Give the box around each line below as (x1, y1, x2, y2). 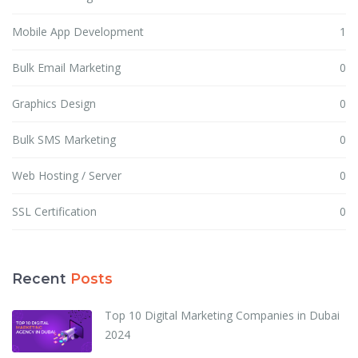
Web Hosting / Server (12, 168, 121, 184)
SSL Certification (12, 204, 97, 220)
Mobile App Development (12, 24, 144, 40)
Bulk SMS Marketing (12, 132, 116, 148)
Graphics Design (12, 96, 96, 112)
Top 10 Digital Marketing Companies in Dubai (105, 308, 340, 324)
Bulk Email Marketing (12, 60, 121, 76)
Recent (12, 270, 70, 288)
